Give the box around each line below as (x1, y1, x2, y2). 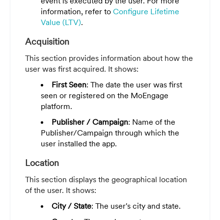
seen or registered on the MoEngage (41, 90, 168, 101)
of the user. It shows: (25, 185, 96, 195)
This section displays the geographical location (25, 174, 187, 185)
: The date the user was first (86, 80, 182, 90)
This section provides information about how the (25, 53, 193, 63)
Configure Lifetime (113, 6, 179, 17)
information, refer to (41, 6, 113, 17)
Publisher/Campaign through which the (41, 128, 179, 138)
